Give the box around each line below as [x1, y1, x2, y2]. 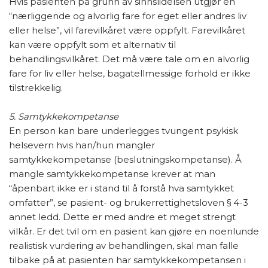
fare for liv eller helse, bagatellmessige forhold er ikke [9, 68, 251, 79]
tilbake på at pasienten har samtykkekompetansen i [9, 254, 246, 266]
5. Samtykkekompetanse [9, 111, 118, 122]
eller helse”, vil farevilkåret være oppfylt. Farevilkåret [9, 25, 245, 36]
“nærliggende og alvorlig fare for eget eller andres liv [9, 10, 246, 22]
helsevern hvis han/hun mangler [9, 139, 155, 151]
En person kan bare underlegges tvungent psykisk [9, 125, 238, 136]
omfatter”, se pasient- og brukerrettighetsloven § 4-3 [9, 197, 248, 208]
